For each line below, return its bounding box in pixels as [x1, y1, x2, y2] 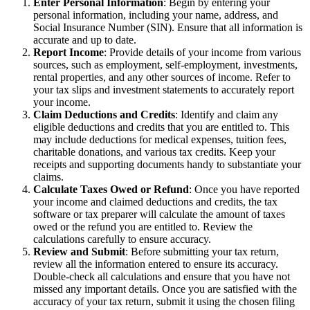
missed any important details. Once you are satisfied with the [33, 282, 297, 295]
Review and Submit [33, 245, 125, 257]
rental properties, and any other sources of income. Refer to [33, 71, 291, 83]
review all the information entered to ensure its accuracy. [33, 257, 278, 270]
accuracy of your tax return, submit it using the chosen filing [33, 295, 295, 307]
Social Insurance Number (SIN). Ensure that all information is [33, 21, 302, 33]
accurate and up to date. [33, 33, 136, 46]
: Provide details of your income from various [104, 46, 301, 58]
